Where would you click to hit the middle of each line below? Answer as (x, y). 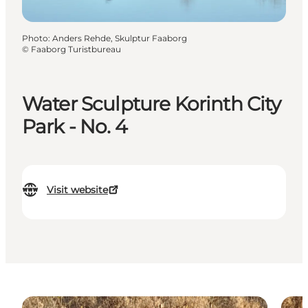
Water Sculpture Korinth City (152, 104)
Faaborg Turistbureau (76, 49)
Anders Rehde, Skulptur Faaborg (120, 38)
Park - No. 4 (75, 127)
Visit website (77, 190)
